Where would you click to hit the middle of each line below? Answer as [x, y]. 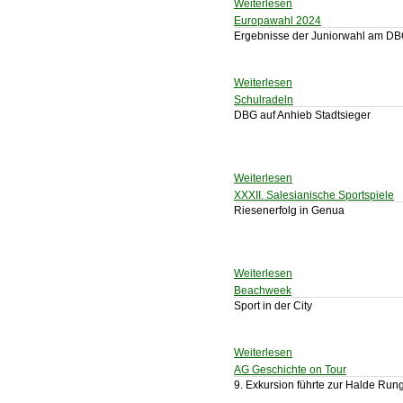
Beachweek [263, 291]
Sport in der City [273, 306]
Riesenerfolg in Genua [289, 210]
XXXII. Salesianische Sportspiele [314, 195]
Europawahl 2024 [278, 21]
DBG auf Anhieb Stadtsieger [302, 115]
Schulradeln [264, 100]
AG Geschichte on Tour [290, 370]
